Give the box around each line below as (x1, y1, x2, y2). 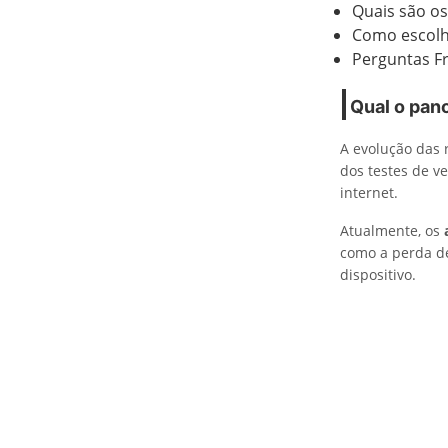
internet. (340, 183, 398, 202)
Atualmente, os (340, 221, 444, 240)
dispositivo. (340, 265, 416, 284)
